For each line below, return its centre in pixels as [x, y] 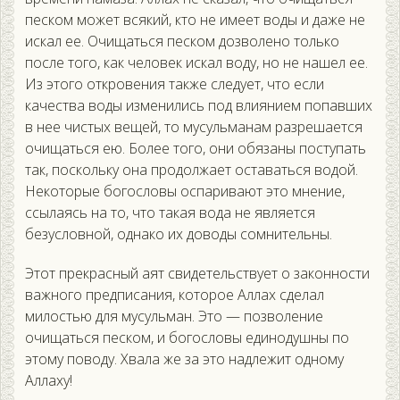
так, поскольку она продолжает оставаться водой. [192, 170]
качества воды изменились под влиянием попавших [199, 106]
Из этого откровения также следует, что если [175, 84]
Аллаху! [49, 381]
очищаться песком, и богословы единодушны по [187, 338]
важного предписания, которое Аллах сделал [175, 295]
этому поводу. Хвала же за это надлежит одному [184, 359]
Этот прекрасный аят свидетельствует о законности [197, 274]
